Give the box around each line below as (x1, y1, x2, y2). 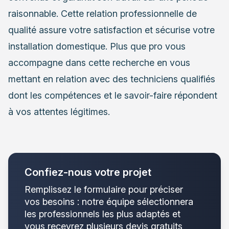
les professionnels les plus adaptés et (25, 209, 180, 220)
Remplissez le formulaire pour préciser (25, 184, 183, 195)
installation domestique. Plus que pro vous (8, 41, 186, 52)
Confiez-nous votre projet (25, 166, 151, 179)
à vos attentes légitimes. (8, 106, 110, 118)
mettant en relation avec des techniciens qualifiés (8, 74, 215, 85)
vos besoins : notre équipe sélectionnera (25, 196, 193, 208)
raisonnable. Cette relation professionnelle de (8, 8, 197, 19)
